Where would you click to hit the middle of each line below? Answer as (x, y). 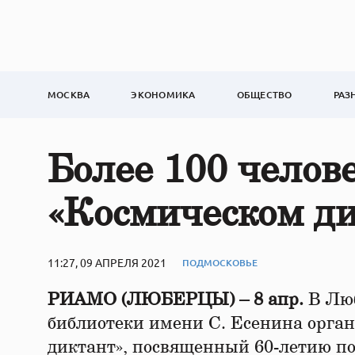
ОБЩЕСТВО (264, 95)
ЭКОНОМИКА (163, 95)
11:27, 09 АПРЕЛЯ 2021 (107, 262)
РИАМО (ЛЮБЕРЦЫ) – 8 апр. (178, 300)
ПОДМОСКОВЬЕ (220, 262)
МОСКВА (69, 95)
